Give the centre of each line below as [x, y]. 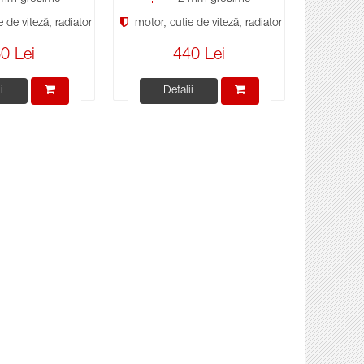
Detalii [178, 91]
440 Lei [199, 56]
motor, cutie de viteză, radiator [206, 23]
